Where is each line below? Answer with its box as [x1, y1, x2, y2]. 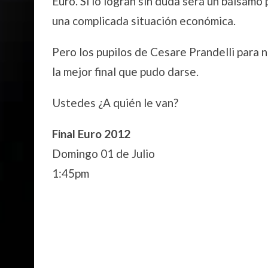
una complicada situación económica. [52, 14, 236, 28]
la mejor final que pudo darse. [52, 65, 199, 78]
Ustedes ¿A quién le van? [52, 96, 178, 109]
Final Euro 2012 [52, 127, 130, 141]
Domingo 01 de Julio [52, 147, 155, 160]
